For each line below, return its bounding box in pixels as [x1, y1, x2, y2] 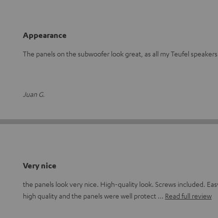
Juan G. [23, 90, 45, 98]
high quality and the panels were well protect [23, 191, 158, 200]
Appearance [23, 30, 67, 40]
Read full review [165, 191, 212, 200]
